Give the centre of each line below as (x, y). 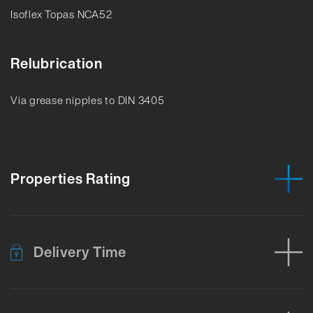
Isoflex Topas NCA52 (61, 14)
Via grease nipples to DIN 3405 (88, 100)
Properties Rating (71, 178)
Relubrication (57, 63)
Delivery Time (80, 252)
